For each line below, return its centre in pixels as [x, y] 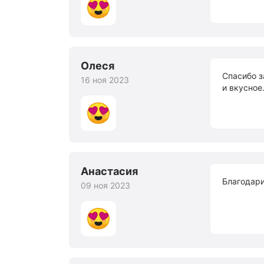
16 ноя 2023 [105, 80]
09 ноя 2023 [105, 185]
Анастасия [109, 171]
